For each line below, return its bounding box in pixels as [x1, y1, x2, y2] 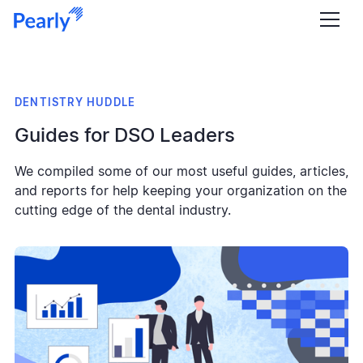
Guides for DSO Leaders [15, 126, 235, 146]
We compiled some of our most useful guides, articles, [15, 164, 348, 178]
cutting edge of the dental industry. [15, 203, 231, 217]
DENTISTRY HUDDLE [15, 97, 136, 109]
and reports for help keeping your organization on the [15, 184, 347, 198]
